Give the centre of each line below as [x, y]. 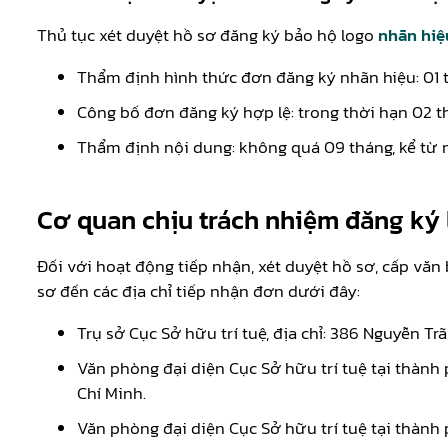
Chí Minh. [111, 392]
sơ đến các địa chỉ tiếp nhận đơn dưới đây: [198, 290]
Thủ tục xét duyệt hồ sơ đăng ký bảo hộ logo [207, 34]
